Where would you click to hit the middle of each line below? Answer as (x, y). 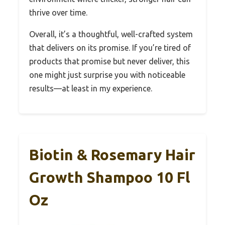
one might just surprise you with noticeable (107, 75)
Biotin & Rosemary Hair (112, 155)
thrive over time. (58, 13)
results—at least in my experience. (91, 89)
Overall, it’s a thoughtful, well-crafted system (111, 34)
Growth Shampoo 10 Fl (109, 178)
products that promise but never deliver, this (109, 62)
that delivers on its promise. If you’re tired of (110, 48)
